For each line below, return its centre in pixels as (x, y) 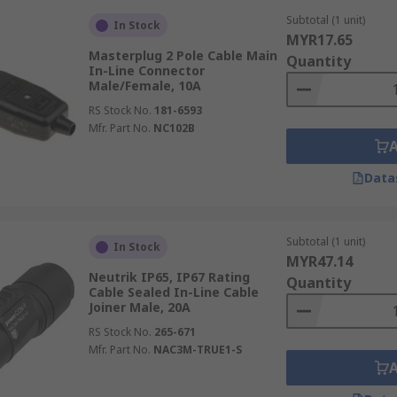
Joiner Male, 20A (139, 307)
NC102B (174, 128)
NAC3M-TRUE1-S (197, 350)
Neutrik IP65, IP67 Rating (169, 277)
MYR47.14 (319, 261)
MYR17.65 (319, 40)
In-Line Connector (146, 70)
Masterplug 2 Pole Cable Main (183, 55)
